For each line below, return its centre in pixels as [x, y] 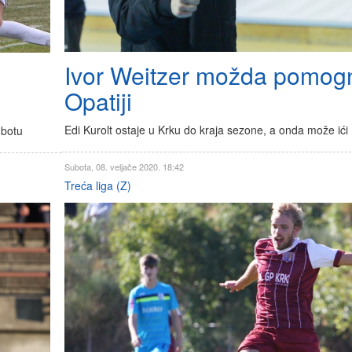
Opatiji [98, 101]
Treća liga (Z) [97, 186]
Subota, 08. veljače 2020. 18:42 [124, 167]
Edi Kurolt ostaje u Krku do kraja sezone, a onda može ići [206, 130]
